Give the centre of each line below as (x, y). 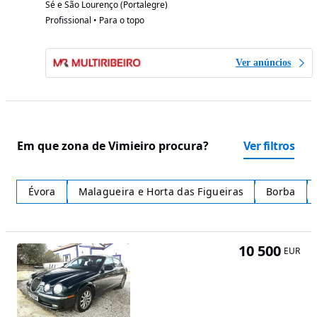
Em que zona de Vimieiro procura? (113, 145)
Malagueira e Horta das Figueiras (161, 192)
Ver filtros (269, 146)
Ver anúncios (263, 63)
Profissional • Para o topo (95, 21)
